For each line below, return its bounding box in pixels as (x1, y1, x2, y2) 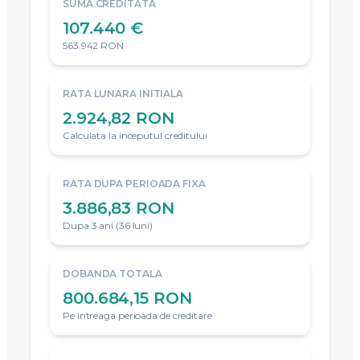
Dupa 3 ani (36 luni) (63, 219, 153, 232)
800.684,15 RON (63, 288, 192, 309)
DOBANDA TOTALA (63, 268, 162, 280)
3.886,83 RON (63, 198, 174, 219)
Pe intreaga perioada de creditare (63, 309, 212, 322)
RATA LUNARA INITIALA (63, 88, 183, 100)
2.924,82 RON (63, 108, 174, 129)
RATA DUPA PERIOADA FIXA (63, 178, 206, 190)
